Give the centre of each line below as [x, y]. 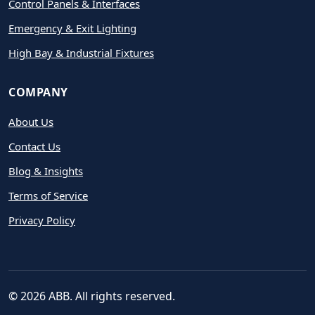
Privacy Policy [42, 220]
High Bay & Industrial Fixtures [81, 52]
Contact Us [34, 146]
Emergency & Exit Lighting [72, 28]
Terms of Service [48, 195]
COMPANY [38, 92]
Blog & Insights [46, 171]
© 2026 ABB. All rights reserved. [92, 296]
